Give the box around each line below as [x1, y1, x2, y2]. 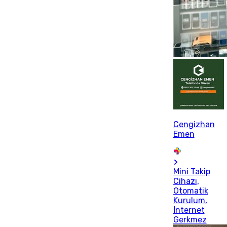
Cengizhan [173, 120, 215, 129]
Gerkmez [173, 215, 207, 224]
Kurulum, [173, 196, 207, 205]
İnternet [173, 205, 205, 215]
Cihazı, [173, 176, 199, 186]
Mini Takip [173, 167, 210, 176]
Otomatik [173, 186, 208, 196]
